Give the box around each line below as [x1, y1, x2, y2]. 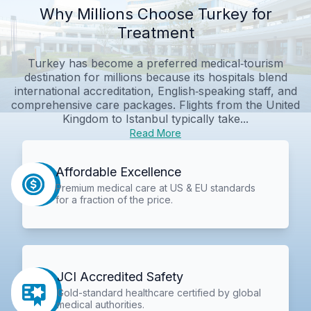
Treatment [117, 23, 194, 42]
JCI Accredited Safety [57, 269, 184, 285]
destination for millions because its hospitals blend [24, 69, 287, 84]
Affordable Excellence [55, 164, 181, 179]
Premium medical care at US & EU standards [55, 181, 255, 194]
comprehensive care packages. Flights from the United [11, 97, 300, 112]
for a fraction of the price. [55, 193, 173, 205]
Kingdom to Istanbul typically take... [62, 111, 249, 126]
